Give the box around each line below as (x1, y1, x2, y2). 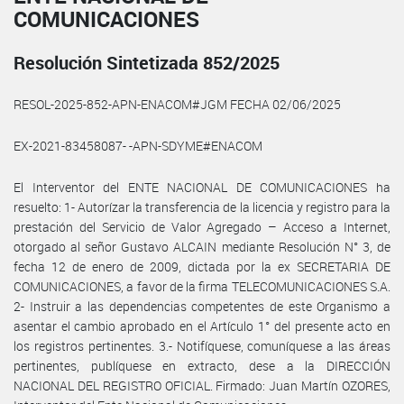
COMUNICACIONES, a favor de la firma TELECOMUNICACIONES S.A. (14, 277, 390, 295)
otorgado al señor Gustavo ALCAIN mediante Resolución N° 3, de (14, 237, 390, 255)
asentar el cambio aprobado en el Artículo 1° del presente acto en (14, 317, 390, 335)
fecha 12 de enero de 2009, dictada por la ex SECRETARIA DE (14, 257, 390, 275)
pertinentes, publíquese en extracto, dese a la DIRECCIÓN (14, 356, 390, 374)
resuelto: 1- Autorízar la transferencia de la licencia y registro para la (14, 197, 390, 216)
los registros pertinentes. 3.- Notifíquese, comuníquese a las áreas (14, 336, 390, 354)
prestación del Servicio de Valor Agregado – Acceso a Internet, (14, 217, 390, 235)
